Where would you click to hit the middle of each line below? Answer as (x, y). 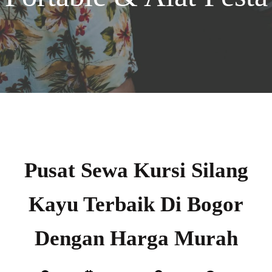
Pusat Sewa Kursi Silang (136, 170)
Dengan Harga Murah (136, 238)
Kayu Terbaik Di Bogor (136, 204)
